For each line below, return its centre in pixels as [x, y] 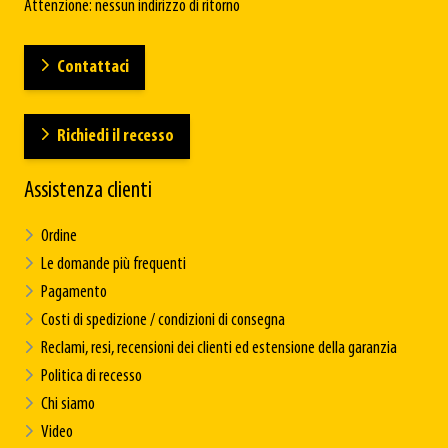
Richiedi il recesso [115, 136]
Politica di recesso [91, 376]
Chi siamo [68, 404]
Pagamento [74, 292]
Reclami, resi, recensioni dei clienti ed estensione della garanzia [219, 348]
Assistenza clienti [88, 190]
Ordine [59, 236]
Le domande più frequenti [113, 264]
